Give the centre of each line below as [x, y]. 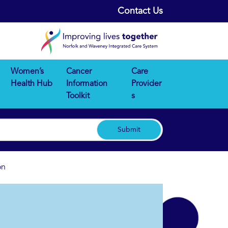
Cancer [79, 72]
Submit [129, 130]
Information [87, 84]
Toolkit [78, 96]
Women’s [27, 72]
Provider [146, 84]
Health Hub [31, 84]
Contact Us [140, 11]
